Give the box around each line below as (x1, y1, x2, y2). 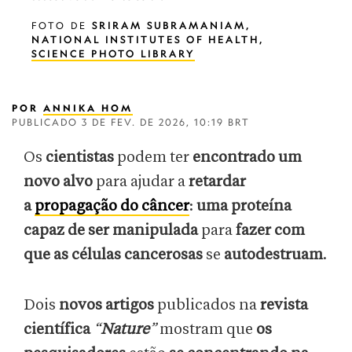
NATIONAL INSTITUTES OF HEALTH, (31, 34, 264, 46)
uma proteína (196, 198, 291, 214)
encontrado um (189, 149, 302, 166)
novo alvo (24, 174, 93, 190)
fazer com (236, 222, 305, 239)
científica (24, 321, 93, 338)
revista (260, 297, 308, 313)
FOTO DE (31, 20, 92, 31)
